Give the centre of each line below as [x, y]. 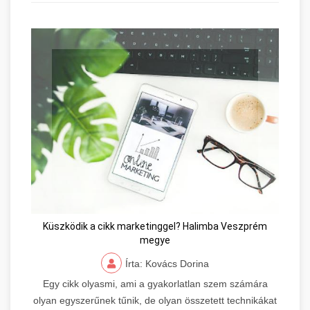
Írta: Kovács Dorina [167, 264]
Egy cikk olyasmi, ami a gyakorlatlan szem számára [155, 284]
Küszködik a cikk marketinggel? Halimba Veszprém [155, 227]
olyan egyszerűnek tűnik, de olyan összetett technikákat [155, 301]
